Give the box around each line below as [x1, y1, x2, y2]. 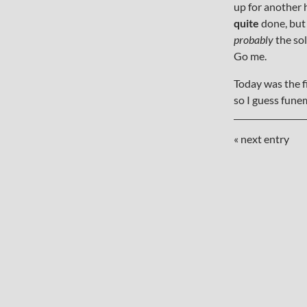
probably [233, 33, 273, 46]
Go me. [233, 49, 267, 62]
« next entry [233, 132, 289, 145]
